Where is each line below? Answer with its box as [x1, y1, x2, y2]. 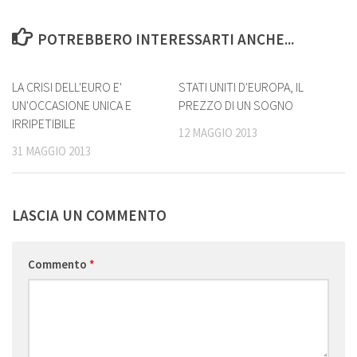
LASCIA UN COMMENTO [12, 206, 167, 226]
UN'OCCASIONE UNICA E [12, 96, 131, 113]
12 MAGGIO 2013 [178, 124, 257, 140]
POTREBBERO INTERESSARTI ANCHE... [37, 29, 295, 49]
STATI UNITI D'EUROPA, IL [178, 78, 304, 95]
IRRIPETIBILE [12, 115, 76, 131]
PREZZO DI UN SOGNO [178, 96, 293, 113]
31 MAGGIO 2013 [12, 143, 91, 159]
